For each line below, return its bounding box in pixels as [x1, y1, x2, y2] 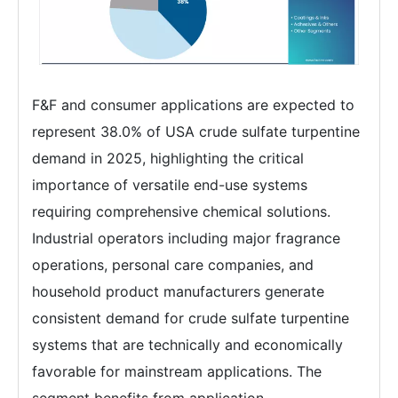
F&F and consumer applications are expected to [32, 96, 354, 115]
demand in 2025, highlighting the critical [32, 149, 304, 168]
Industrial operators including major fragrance [32, 229, 340, 248]
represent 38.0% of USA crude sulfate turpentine [32, 123, 360, 141]
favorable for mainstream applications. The [32, 362, 322, 381]
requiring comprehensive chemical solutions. [32, 203, 330, 221]
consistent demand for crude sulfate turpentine [32, 309, 349, 328]
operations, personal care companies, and [32, 256, 314, 275]
